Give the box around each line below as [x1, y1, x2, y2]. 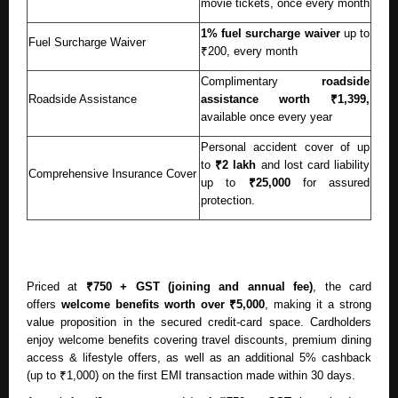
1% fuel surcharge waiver [201, 26, 344, 40]
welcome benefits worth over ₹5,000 [60, 297, 266, 311]
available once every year [201, 109, 332, 123]
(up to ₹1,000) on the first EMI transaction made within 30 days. [27, 368, 355, 382]
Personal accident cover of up [201, 139, 370, 154]
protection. [201, 193, 255, 207]
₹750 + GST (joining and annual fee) [85, 279, 314, 293]
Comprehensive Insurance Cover [28, 166, 196, 180]
